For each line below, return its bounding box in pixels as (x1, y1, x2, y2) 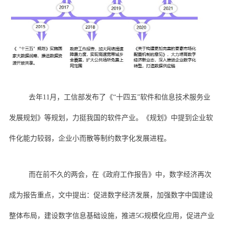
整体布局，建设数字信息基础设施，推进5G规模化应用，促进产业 (9, 211, 214, 219)
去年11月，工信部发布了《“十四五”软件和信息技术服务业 (28, 93, 210, 101)
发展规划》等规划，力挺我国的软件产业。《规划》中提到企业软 (9, 114, 213, 122)
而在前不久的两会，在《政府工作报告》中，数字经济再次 (28, 170, 211, 178)
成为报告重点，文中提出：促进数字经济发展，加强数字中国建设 (9, 191, 213, 199)
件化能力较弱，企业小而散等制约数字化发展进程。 (9, 134, 171, 142)
